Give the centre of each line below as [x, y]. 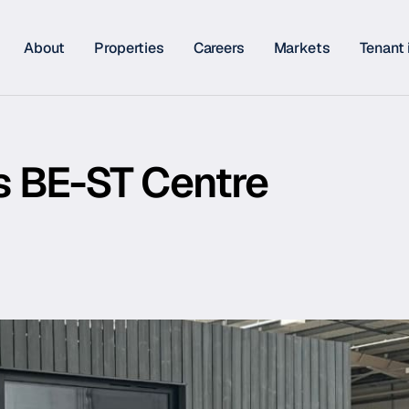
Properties [129, 47]
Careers [219, 47]
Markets [302, 47]
